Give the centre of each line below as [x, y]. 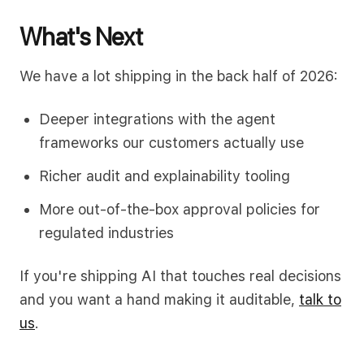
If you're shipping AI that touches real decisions [180, 276]
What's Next [81, 37]
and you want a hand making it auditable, [159, 299]
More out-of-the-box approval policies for [180, 209]
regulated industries [106, 233]
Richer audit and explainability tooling [165, 176]
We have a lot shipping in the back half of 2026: [179, 76]
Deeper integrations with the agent [157, 119]
